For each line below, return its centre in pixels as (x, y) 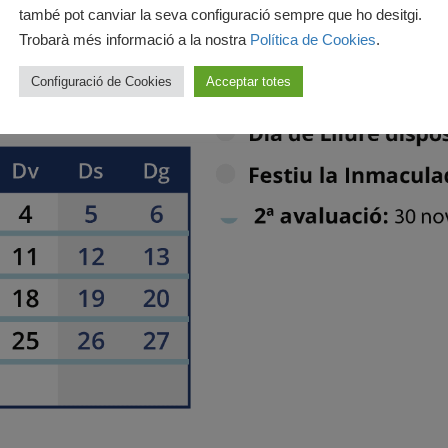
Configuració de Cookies (101, 81)
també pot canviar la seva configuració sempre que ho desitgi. (220, 14)
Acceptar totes (248, 81)
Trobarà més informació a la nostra (134, 39)
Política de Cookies (313, 39)
